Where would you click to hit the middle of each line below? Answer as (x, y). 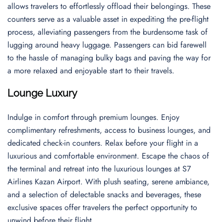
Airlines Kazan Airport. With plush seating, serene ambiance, (109, 182)
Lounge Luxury (42, 93)
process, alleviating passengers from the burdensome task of (108, 32)
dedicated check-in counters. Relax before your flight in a (103, 143)
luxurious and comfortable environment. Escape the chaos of (108, 156)
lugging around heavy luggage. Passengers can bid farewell (107, 45)
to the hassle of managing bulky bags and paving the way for (109, 58)
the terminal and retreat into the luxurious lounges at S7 (99, 169)
